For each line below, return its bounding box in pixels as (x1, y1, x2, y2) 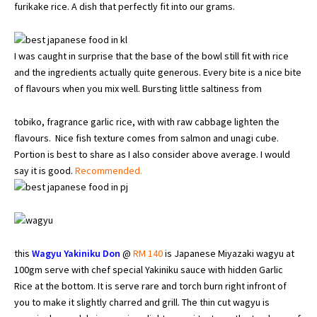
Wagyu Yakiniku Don (32, 246, 120, 260)
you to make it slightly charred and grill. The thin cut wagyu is (14, 295, 270, 309)
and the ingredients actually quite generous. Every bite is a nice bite (14, 65, 301, 79)
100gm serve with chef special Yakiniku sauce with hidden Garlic (14, 263, 283, 276)
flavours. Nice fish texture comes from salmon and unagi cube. (14, 131, 279, 144)
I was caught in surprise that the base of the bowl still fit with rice (14, 49, 289, 62)
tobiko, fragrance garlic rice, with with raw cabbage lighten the (14, 115, 279, 128)
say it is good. (14, 163, 75, 177)
